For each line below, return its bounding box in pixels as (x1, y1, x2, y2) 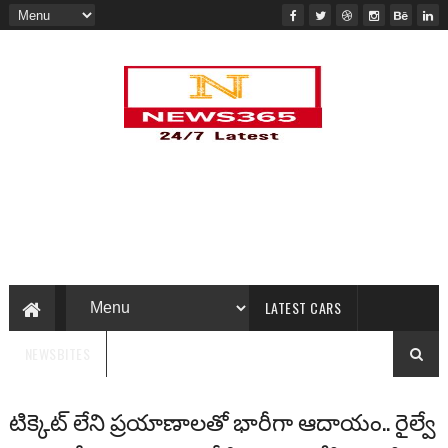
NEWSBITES (24, 343, 91, 364)
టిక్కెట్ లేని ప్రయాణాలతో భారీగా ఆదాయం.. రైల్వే (8, 404, 436, 438)
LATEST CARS (264, 297, 342, 318)
